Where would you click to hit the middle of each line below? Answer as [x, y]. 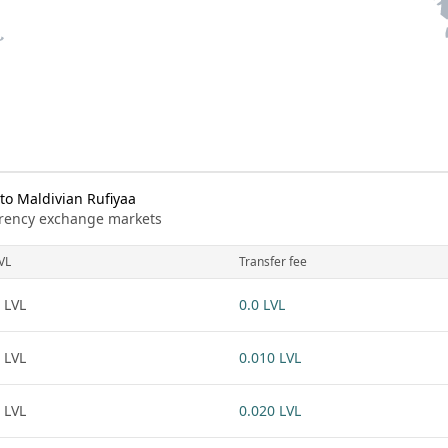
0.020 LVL [270, 410]
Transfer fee [273, 261]
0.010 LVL [270, 357]
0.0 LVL [262, 304]
